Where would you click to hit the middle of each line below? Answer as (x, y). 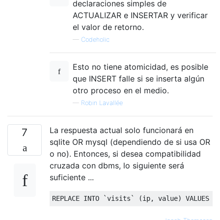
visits (119, 198)
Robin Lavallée (102, 103)
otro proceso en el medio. (121, 90)
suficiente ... (72, 177)
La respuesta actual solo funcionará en (122, 130)
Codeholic (95, 39)
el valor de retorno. (108, 27)
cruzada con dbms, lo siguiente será (117, 165)
